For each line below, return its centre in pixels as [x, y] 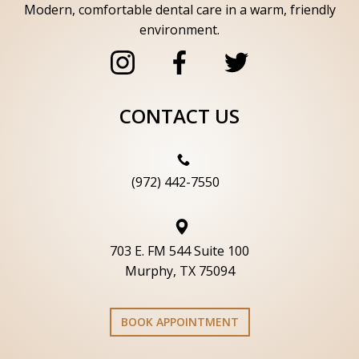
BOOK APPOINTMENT [179, 322]
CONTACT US [179, 116]
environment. [179, 30]
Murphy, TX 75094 [179, 271]
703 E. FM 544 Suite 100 [179, 251]
